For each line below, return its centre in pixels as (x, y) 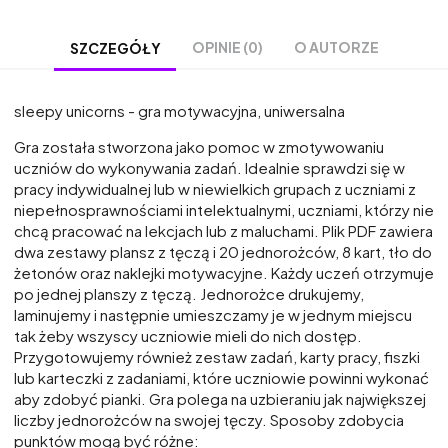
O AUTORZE (336, 47)
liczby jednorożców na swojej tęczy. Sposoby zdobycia (209, 420)
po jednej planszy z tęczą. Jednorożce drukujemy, (189, 294)
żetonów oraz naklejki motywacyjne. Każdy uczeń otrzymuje (224, 273)
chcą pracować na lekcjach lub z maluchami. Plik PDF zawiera (223, 231)
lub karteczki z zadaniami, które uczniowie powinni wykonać (221, 378)
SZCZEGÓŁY (115, 47)
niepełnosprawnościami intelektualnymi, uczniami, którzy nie (224, 210)
